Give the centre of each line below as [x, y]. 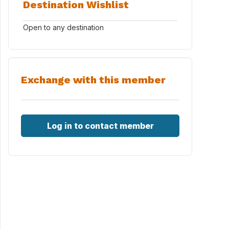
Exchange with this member [93, 80]
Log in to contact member [100, 126]
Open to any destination [63, 27]
